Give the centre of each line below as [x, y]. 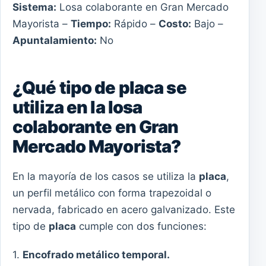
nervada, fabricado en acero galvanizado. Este [124, 210]
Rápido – [135, 24]
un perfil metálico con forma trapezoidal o [112, 193]
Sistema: [34, 7]
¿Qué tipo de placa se [99, 88]
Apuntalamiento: [55, 41]
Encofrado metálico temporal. [96, 254]
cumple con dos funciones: [141, 227]
